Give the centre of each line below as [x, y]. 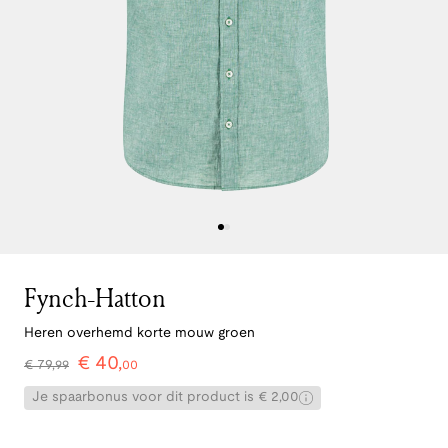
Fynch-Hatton [95, 298]
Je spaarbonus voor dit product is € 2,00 [165, 398]
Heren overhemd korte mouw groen [139, 334]
